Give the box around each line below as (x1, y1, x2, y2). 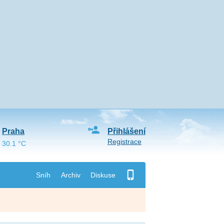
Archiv (60, 170, 80, 179)
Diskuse (90, 170, 115, 179)
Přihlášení (107, 127, 145, 135)
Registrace (107, 137, 141, 145)
